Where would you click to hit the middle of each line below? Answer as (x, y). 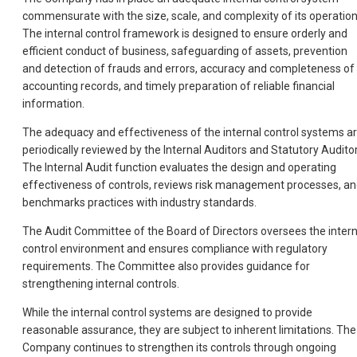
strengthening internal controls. (101, 284)
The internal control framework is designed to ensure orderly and (185, 34)
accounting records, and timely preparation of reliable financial (178, 86)
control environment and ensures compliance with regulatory (175, 249)
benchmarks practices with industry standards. (139, 203)
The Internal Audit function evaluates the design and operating (179, 168)
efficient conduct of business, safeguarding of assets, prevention (185, 51)
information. (53, 104)
